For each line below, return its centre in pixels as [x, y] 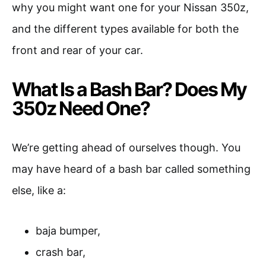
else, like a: [39, 190]
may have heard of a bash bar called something [131, 169]
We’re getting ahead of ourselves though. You [126, 147]
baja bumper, [68, 230]
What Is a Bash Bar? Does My [129, 89]
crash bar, [61, 252]
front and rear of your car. [77, 50]
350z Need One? [81, 108]
